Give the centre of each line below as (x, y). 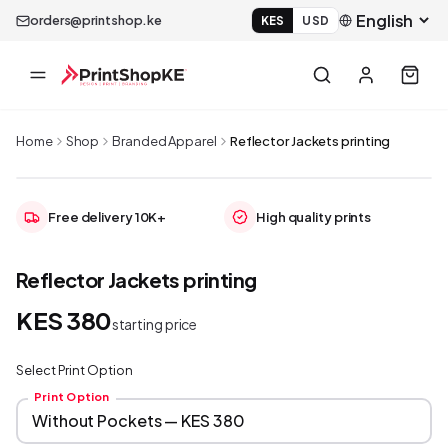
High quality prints (314, 217)
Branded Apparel (164, 141)
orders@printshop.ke (96, 20)
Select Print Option (74, 370)
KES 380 (64, 320)
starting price (154, 324)
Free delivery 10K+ (107, 217)
